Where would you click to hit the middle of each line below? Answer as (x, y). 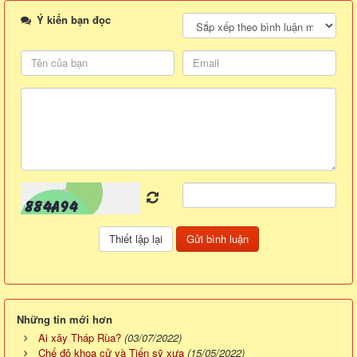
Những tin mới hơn (65, 319)
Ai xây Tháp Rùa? (80, 337)
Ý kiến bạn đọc (72, 19)
